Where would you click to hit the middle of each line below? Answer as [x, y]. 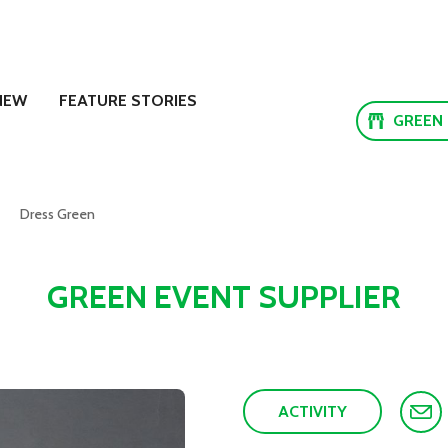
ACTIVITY [313, 412]
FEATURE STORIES [128, 101]
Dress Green [57, 214]
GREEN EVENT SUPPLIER [224, 297]
